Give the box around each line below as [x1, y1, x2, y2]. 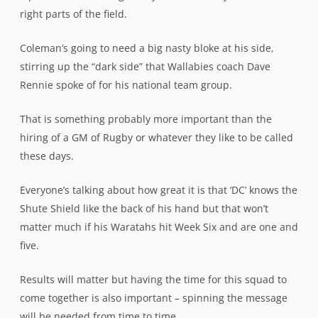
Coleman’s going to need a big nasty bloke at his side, [20, 40, 274, 55]
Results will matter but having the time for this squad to [20, 272, 287, 286]
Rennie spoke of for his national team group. [20, 77, 232, 92]
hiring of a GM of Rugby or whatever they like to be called [20, 130, 293, 144]
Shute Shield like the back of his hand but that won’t [20, 201, 268, 215]
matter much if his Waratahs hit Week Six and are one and [20, 219, 298, 234]
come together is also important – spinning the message [20, 290, 287, 305]
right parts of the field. [20, 6, 127, 21]
